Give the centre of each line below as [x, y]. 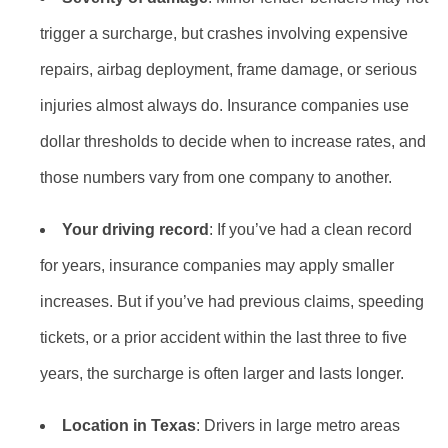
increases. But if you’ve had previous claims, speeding [232, 301]
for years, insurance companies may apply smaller [217, 265]
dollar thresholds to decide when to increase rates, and [233, 141]
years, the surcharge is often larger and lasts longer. [222, 373]
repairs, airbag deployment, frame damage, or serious [228, 69]
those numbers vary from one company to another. [216, 177]
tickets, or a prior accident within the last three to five [223, 337]
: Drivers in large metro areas [298, 425]
